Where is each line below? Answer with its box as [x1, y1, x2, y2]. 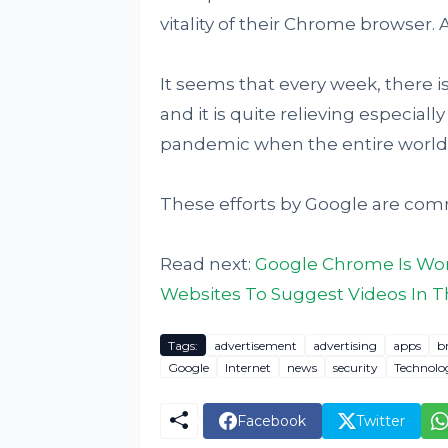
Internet [224, 359, 271, 375]
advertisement [213, 337, 297, 353]
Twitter [355, 411, 405, 430]
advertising [312, 337, 377, 353]
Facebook [236, 411, 306, 430]
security [332, 359, 378, 375]
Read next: [159, 254, 255, 275]
